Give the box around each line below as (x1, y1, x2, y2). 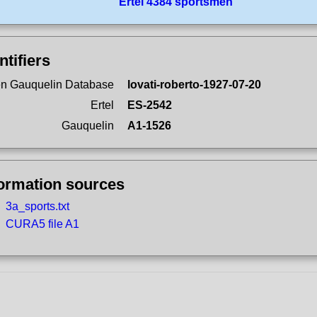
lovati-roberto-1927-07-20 (127, 79, 261, 91)
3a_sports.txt (6, 200, 69, 212)
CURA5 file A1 (6, 218, 79, 230)
